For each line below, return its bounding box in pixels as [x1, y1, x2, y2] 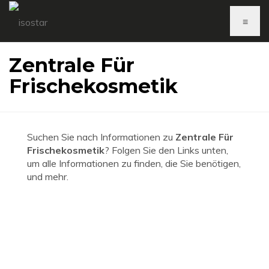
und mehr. [27, 171, 68, 183]
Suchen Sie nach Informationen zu [27, 131, 175, 143]
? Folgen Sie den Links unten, [104, 144, 228, 156]
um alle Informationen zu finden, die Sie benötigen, [27, 157, 241, 169]
